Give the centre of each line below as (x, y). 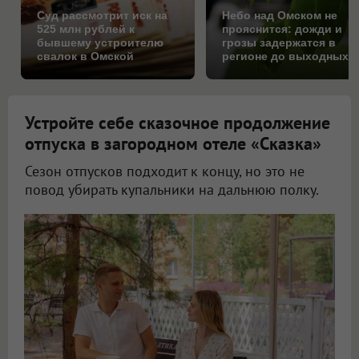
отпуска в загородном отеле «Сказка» (173, 144)
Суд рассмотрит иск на (102, 16)
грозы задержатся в (279, 43)
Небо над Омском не (280, 16)
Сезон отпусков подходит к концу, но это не (165, 171)
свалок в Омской (85, 56)
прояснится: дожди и (282, 29)
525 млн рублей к (86, 29)
